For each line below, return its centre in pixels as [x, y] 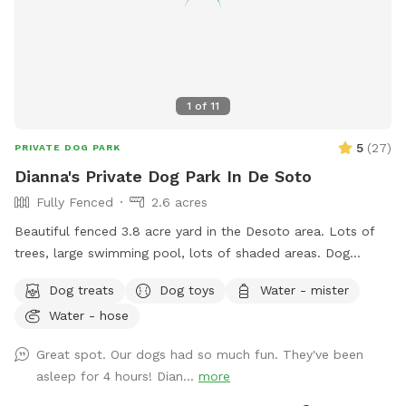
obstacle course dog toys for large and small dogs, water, [194, 275]
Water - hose [89, 315]
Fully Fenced [75, 203]
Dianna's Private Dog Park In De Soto [163, 177]
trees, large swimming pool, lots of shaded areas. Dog [170, 253]
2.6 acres [179, 203]
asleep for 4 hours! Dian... [117, 377]
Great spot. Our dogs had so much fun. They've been [200, 355]
